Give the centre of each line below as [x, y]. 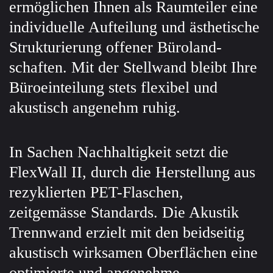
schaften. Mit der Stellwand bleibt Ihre [133, 67]
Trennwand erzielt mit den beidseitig [127, 232]
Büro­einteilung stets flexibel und [113, 87]
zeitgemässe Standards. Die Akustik [124, 212]
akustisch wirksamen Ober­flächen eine [133, 253]
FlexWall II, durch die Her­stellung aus [132, 172]
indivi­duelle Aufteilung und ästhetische [134, 27]
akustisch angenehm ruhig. [95, 108]
